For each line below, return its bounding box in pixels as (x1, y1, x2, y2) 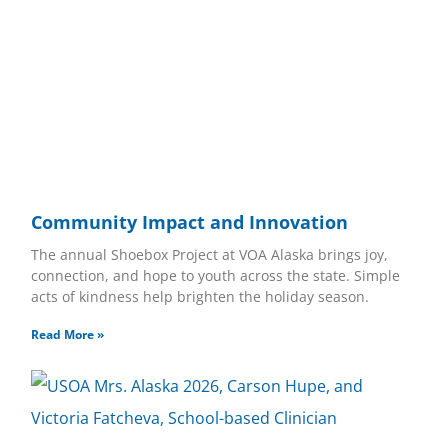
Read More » (30, 325, 104, 343)
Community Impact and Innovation (30, 209, 348, 234)
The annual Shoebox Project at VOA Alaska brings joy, (30, 244, 388, 264)
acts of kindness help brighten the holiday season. (30, 286, 369, 306)
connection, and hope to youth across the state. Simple (30, 265, 400, 285)
